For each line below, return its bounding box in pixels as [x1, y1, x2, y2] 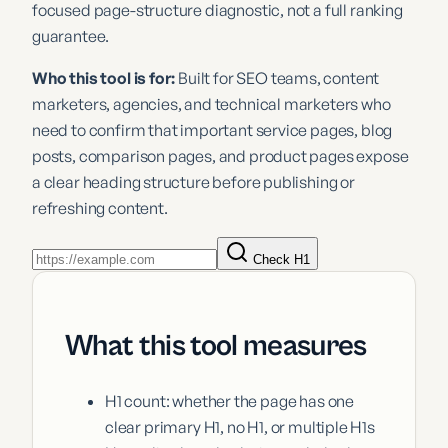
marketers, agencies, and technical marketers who [32, 94, 391, 115]
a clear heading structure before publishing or [32, 172, 355, 193]
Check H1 [249, 252, 310, 268]
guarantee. [32, 26, 110, 47]
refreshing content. [32, 198, 168, 219]
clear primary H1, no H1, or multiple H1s [105, 417, 375, 437]
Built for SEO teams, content [178, 68, 380, 89]
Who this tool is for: [32, 68, 176, 89]
